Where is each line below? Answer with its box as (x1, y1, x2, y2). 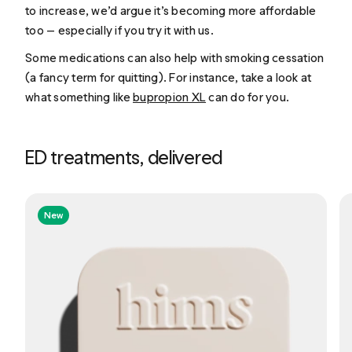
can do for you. (206, 89, 290, 104)
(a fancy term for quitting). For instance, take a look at (25, 69, 312, 85)
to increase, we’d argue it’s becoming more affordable (25, 2, 317, 18)
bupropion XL (133, 89, 207, 104)
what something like (25, 89, 134, 104)
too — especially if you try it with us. (25, 22, 214, 38)
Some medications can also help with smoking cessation (25, 49, 324, 65)
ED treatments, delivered (25, 145, 222, 170)
